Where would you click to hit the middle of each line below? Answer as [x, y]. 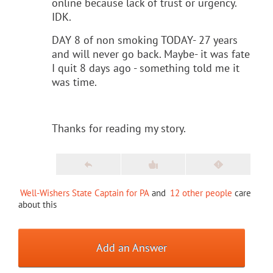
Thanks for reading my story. [119, 128]
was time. [74, 82]
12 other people [201, 193]
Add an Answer [132, 247]
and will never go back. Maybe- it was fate [151, 54]
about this [37, 204]
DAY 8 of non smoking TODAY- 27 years [145, 40]
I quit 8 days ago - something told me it [146, 68]
